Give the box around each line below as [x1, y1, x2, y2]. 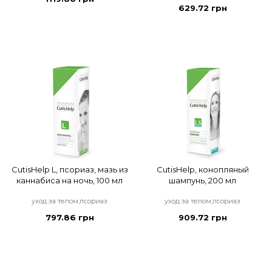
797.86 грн [45, 212, 94, 223]
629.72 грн [178, 3, 227, 13]
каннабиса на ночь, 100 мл [16, 175, 123, 186]
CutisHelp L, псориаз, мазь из [11, 165, 128, 175]
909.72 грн [178, 212, 227, 223]
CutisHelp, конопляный [156, 165, 249, 175]
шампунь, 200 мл [169, 175, 236, 186]
